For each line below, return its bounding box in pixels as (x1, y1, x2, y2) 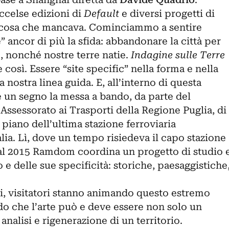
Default (83, 8, 119, 19)
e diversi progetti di (119, 8, 215, 19)
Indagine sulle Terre (130, 49, 225, 61)
